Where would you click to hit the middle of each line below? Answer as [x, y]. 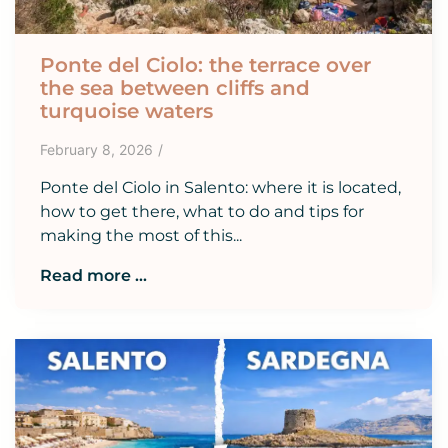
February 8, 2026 [96, 150]
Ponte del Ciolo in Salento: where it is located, [220, 188]
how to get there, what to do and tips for [202, 212]
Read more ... [93, 276]
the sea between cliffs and [175, 88]
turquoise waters [126, 111]
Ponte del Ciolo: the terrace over [205, 65]
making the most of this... [141, 236]
